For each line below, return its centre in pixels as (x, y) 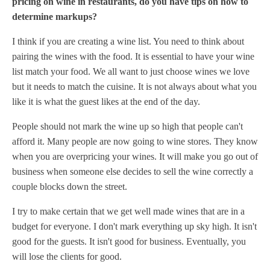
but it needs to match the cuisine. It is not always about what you (134, 86)
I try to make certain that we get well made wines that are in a (128, 211)
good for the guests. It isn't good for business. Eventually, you (129, 241)
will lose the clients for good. (67, 256)
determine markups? (55, 16)
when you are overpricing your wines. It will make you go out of (135, 156)
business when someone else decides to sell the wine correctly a (133, 171)
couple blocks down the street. (70, 186)
